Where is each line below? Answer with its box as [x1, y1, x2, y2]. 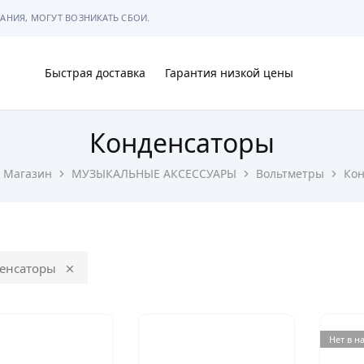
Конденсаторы [89, 125, 275, 160]
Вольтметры [255, 166, 324, 181]
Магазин [2, 166, 52, 181]
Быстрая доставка [45, 65, 145, 80]
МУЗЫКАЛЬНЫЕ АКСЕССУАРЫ [71, 166, 236, 181]
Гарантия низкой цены [165, 65, 293, 80]
